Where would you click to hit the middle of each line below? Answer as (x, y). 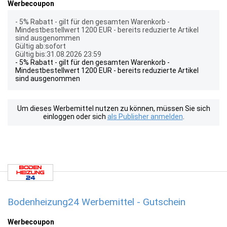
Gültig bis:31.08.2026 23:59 (58, 54)
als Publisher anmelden (145, 117)
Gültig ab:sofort (41, 46)
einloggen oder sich (75, 117)
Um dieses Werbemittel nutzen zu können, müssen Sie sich (113, 108)
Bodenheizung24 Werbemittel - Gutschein (97, 202)
